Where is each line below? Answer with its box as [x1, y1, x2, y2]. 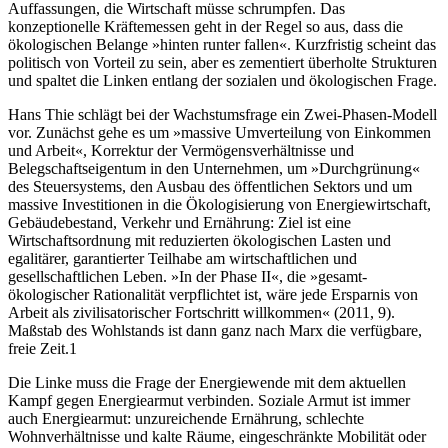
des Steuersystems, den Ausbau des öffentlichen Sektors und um [8, 178, 412, 196]
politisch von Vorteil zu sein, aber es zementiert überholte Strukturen [8, 54, 437, 72]
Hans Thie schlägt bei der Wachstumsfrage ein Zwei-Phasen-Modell [8, 106, 437, 124]
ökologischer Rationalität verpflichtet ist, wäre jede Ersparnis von [8, 286, 418, 304]
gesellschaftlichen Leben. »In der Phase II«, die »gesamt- [8, 268, 367, 286]
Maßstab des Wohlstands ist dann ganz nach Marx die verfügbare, [8, 322, 422, 340]
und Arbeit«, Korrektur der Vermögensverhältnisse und [8, 142, 354, 160]
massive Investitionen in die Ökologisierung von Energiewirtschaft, [8, 196, 431, 214]
